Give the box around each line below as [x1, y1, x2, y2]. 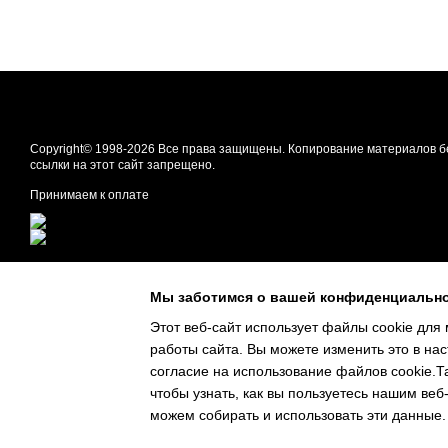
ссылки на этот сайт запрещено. [30, 158, 215, 172]
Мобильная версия [48, 265, 159, 279]
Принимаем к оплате [30, 188, 149, 202]
